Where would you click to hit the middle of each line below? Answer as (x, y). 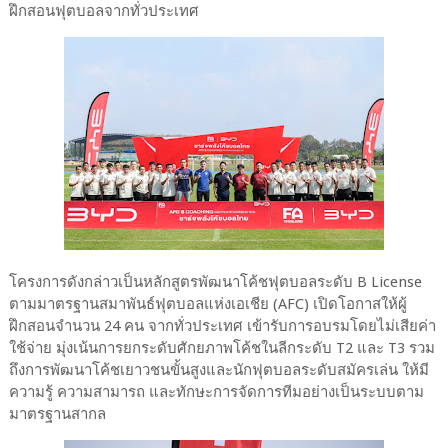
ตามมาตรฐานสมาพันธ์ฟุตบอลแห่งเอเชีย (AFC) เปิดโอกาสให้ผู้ (207, 303)
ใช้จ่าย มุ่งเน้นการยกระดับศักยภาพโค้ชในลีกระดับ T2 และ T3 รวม (221, 347)
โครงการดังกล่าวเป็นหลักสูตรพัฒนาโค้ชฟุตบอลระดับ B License (215, 281)
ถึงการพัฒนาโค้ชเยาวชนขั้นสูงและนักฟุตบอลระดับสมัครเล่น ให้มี (218, 369)
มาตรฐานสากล (57, 413)
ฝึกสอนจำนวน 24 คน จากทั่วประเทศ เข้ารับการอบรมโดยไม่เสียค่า (222, 325)
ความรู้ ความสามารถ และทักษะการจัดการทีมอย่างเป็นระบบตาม (216, 391)
